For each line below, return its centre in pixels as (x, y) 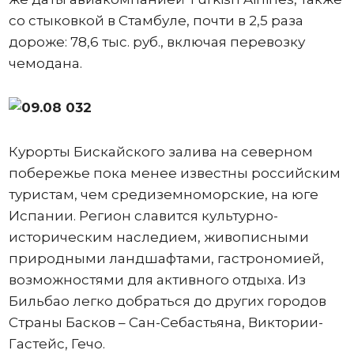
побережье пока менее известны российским (174, 173)
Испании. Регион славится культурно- (143, 215)
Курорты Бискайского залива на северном (160, 151)
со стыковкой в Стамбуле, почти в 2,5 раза (156, 20)
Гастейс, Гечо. (56, 343)
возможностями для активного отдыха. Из (157, 279)
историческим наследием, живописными (158, 237)
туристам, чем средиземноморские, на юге (163, 194)
